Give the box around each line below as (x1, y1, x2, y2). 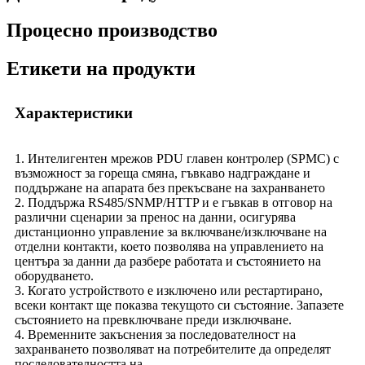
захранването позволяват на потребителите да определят (15, 341, 331, 356)
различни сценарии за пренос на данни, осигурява (15, 209, 296, 224)
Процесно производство (7, 20, 218, 42)
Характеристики (15, 103, 133, 121)
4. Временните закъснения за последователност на (15, 327, 296, 341)
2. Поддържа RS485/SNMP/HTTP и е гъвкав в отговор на (15, 195, 332, 209)
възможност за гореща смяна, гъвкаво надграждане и (15, 165, 310, 180)
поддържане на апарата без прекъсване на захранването (15, 180, 325, 195)
